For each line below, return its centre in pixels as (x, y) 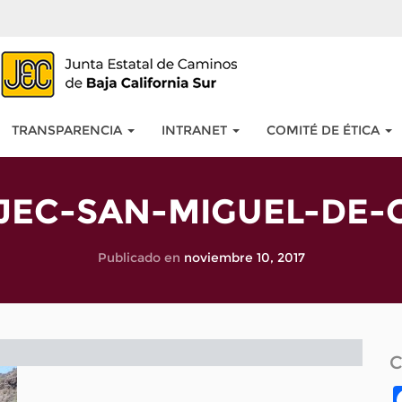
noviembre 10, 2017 (244, 258)
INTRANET (196, 130)
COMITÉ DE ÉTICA (324, 130)
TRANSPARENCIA (68, 130)
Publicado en (140, 258)
